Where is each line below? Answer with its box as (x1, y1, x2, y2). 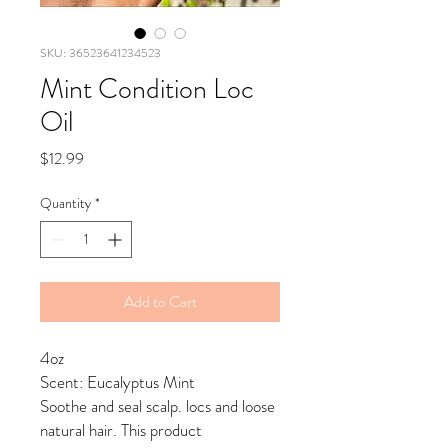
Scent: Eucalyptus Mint (40, 369, 195, 394)
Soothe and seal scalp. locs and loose (40, 393, 275, 418)
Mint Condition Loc (40, 68, 254, 109)
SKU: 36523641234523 (40, 43, 161, 62)
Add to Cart (123, 289, 197, 313)
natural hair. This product (40, 417, 202, 442)
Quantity (40, 192, 91, 213)
